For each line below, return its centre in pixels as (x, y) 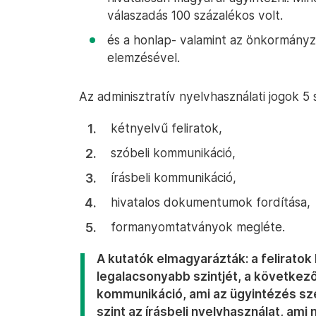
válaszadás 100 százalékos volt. (195, 15)
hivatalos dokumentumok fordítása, (211, 202)
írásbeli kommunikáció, (174, 177)
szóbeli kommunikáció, (173, 153)
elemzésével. (144, 57)
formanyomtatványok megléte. (198, 227)
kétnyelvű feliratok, (166, 128)
